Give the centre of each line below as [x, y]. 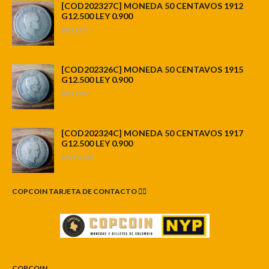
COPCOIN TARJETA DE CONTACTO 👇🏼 [79, 191]
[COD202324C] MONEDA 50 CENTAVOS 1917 [152, 133]
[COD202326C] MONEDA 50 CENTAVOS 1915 [152, 69]
